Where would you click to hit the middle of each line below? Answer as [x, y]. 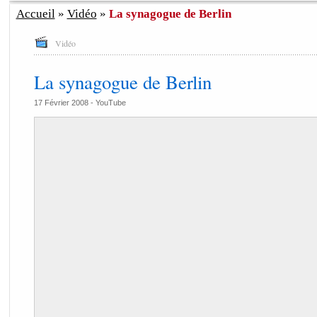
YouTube [110, 103]
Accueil [35, 14]
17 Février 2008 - [64, 103]
